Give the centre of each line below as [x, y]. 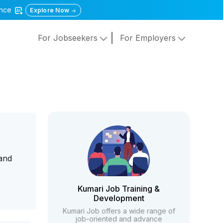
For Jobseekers [69, 38]
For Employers [149, 38]
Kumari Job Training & [119, 189]
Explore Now [51, 10]
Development [119, 198]
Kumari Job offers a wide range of [119, 211]
